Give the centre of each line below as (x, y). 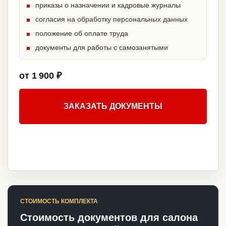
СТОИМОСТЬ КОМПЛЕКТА (59, 202)
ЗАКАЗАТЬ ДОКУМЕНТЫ (113, 106)
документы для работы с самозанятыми (102, 48)
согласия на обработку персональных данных (111, 19)
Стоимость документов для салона (109, 218)
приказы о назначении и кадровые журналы (108, 5)
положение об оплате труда (82, 34)
